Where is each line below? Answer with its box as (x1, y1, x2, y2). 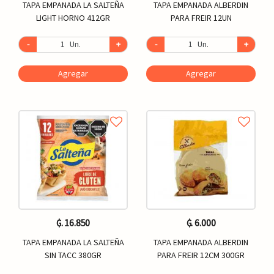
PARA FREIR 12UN (170, 12, 232, 23)
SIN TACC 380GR (45, 250, 102, 261)
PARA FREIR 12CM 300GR (157, 250, 245, 261)
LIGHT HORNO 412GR (36, 12, 110, 23)
